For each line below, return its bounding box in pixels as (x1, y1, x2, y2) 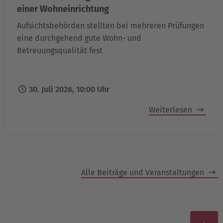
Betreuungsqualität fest (17, 46, 103, 56)
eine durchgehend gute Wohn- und (17, 33, 141, 43)
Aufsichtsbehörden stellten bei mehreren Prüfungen (17, 21, 204, 31)
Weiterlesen (149, 105, 194, 115)
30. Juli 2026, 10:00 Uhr (29, 85, 110, 95)
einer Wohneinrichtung (17, 3, 109, 15)
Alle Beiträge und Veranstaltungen (81, 168, 206, 178)
